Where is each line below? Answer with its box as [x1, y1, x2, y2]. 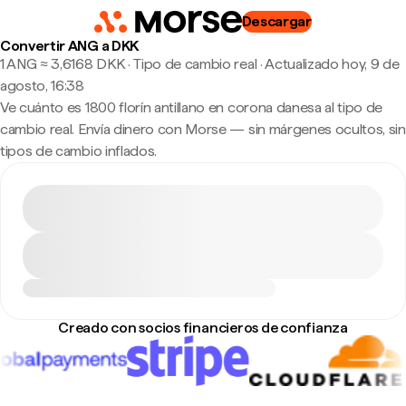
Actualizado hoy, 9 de [265, 55, 400, 72]
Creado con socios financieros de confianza [58, 319, 348, 336]
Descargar [241, 13, 312, 30]
